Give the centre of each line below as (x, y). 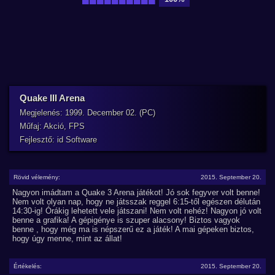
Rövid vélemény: (37, 177)
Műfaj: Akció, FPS (52, 126)
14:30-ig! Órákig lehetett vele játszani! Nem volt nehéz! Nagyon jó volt (137, 211)
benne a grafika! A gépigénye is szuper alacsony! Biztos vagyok (126, 220)
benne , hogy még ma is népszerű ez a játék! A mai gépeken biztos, (133, 229)
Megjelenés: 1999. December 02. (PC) (87, 113)
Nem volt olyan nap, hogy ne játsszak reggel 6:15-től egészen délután (136, 202)
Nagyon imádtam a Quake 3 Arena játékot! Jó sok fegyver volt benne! (136, 192)
